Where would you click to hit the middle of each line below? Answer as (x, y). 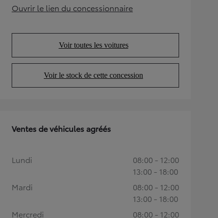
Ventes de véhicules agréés (61, 128)
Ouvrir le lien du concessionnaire (72, 7)
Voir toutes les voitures (93, 45)
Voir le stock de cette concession (93, 75)
